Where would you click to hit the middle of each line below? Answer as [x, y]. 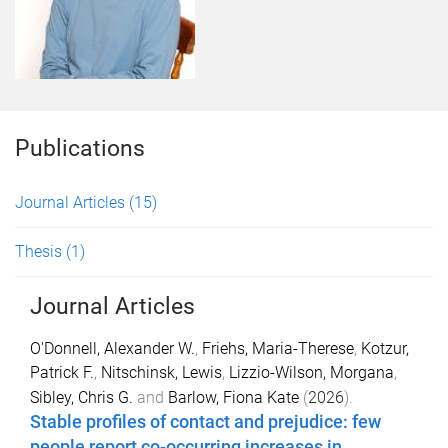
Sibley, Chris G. [81, 397]
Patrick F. [62, 372]
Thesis [40, 251]
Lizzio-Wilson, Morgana [311, 372]
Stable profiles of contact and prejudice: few [205, 422]
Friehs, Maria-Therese [278, 348]
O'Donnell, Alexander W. [112, 348]
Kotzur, [385, 348]
